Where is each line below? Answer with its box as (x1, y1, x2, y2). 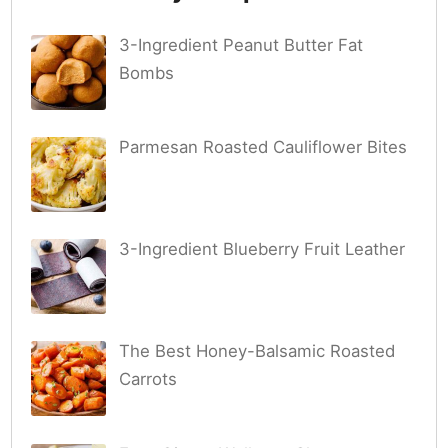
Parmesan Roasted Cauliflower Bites (118, 136, 407, 157)
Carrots (118, 369, 177, 390)
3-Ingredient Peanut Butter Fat (118, 34, 363, 55)
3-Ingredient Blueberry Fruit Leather (118, 239, 405, 260)
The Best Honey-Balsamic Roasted (118, 341, 395, 362)
